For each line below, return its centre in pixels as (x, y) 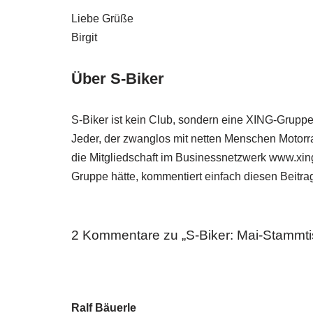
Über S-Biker (118, 79)
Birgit (84, 37)
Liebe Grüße (102, 19)
